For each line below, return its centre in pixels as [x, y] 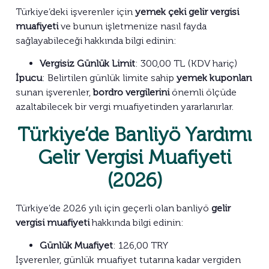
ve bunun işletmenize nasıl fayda [132, 26]
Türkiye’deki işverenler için [75, 11]
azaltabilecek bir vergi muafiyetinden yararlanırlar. [125, 107]
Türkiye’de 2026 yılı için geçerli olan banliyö [113, 208]
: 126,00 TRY [141, 246]
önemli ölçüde [203, 92]
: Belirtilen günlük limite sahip [109, 78]
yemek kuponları [214, 78]
